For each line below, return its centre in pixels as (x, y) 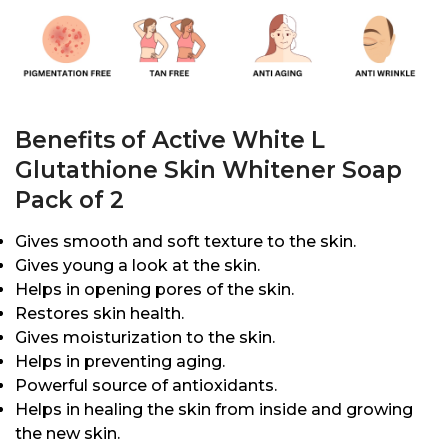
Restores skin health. (99, 314)
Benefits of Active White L (170, 140)
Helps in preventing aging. (120, 362)
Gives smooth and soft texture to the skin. (185, 242)
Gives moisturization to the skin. (145, 338)
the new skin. (67, 434)
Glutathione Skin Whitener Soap (208, 170)
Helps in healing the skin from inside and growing (214, 410)
